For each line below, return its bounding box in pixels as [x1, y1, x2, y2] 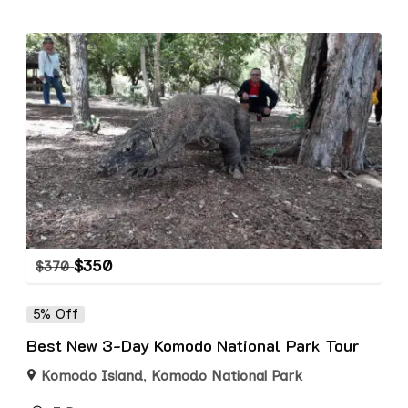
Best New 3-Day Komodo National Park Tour [26, 334, 359, 357]
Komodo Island [41, 367, 144, 385]
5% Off [33, 306, 78, 323]
